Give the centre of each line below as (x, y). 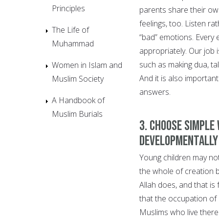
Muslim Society (78, 78)
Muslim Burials (77, 114)
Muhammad (73, 43)
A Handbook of (78, 100)
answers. (156, 92)
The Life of (70, 30)
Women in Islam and (87, 65)
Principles (68, 8)
